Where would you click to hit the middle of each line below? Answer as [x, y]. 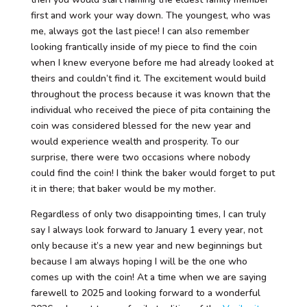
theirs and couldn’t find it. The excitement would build [148, 78]
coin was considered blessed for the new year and [140, 126]
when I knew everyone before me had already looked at [152, 63]
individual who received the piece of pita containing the [150, 110]
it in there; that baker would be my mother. [123, 189]
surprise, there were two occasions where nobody [140, 157]
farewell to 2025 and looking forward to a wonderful [145, 293]
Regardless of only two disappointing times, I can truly [148, 214]
